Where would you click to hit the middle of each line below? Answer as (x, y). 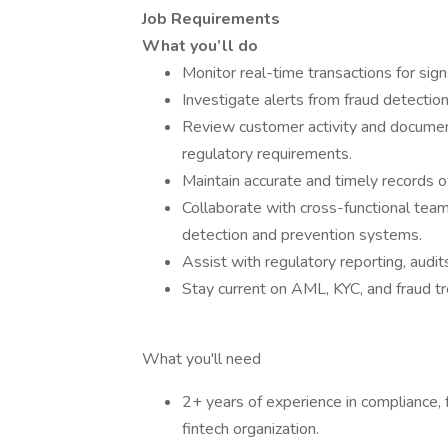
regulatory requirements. (267, 154)
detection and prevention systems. (302, 235)
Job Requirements (211, 19)
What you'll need (201, 359)
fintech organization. (250, 429)
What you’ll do (200, 46)
